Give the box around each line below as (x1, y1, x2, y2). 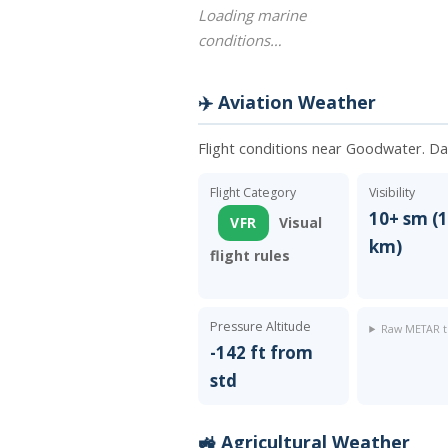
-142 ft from (210, 340, 313, 364)
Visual (278, 212, 322, 232)
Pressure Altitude (210, 317, 311, 335)
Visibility (369, 183, 416, 201)
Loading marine (198, 4, 306, 25)
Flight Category (210, 183, 296, 201)
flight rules (210, 245, 290, 265)
